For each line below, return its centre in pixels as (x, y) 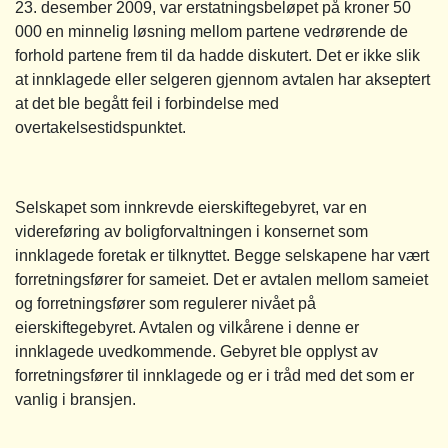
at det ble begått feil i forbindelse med (147, 103)
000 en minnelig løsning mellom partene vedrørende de (211, 31)
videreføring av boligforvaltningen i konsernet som (191, 231)
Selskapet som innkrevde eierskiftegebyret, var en (191, 207)
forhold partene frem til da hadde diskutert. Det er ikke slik (217, 55)
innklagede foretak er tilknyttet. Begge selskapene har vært (222, 255)
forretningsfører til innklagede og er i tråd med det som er (214, 375)
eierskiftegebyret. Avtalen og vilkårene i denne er (187, 327)
